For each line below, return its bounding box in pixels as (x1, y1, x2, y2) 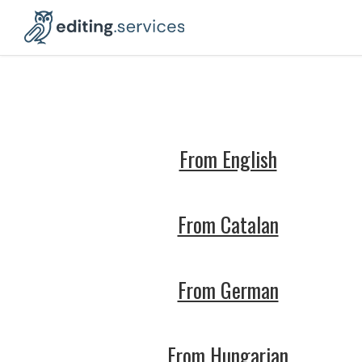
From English (179, 143, 277, 175)
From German (177, 274, 279, 305)
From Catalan (177, 208, 279, 240)
